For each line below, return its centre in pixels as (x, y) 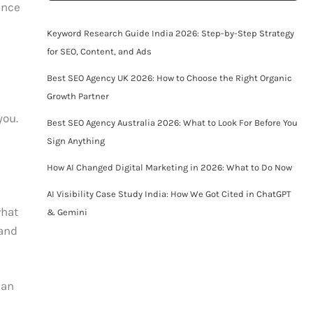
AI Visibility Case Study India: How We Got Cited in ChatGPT (169, 194)
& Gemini (67, 212)
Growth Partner (78, 96)
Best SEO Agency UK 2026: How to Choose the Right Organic (169, 78)
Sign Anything (75, 140)
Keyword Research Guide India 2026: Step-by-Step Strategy (170, 33)
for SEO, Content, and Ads (99, 51)
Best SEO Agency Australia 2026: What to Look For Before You (172, 122)
